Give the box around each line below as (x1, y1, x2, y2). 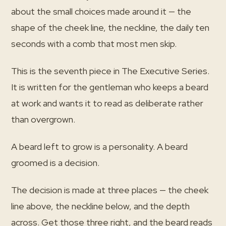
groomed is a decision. (11, 157, 99, 168)
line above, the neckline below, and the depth (11, 200, 190, 212)
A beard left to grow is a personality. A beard (11, 141, 188, 152)
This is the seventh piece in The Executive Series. (11, 65, 209, 77)
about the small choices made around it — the (11, 6, 191, 17)
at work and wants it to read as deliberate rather (11, 97, 203, 109)
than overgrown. (11, 114, 75, 125)
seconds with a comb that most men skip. (11, 38, 177, 49)
